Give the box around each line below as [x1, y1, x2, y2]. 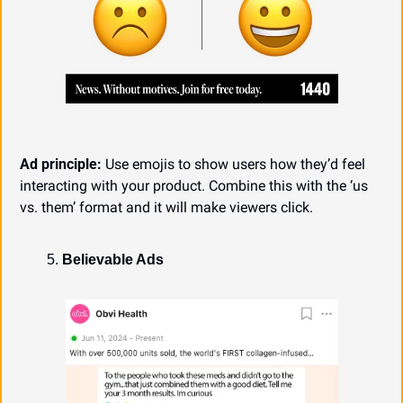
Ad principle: [20, 156, 102, 174]
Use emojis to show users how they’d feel [102, 156, 365, 174]
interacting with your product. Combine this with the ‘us [20, 177, 368, 195]
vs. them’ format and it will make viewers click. [20, 199, 313, 217]
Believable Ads [62, 252, 164, 268]
